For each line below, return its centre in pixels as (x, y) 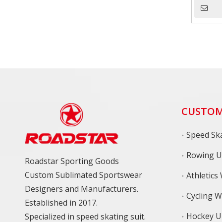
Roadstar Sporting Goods (72, 161)
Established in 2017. (62, 203)
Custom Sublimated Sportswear (83, 175)
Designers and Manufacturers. (83, 189)
